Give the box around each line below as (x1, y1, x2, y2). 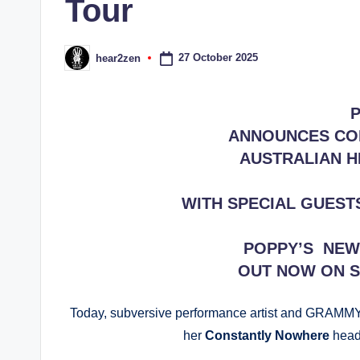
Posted (64, 56, 99, 69)
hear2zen (96, 51, 141, 64)
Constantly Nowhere (204, 329, 333, 342)
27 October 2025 (178, 51, 258, 64)
